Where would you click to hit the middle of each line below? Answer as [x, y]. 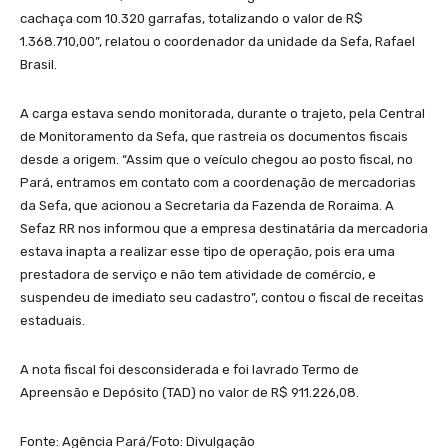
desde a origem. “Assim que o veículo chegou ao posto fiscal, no [216, 159]
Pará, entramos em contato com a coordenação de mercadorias [218, 182]
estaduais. [55, 320]
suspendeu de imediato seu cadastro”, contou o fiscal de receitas [222, 297]
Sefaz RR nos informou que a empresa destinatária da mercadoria [224, 228]
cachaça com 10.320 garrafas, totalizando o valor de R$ [191, 18]
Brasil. [38, 64]
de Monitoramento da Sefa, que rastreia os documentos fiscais [214, 136]
